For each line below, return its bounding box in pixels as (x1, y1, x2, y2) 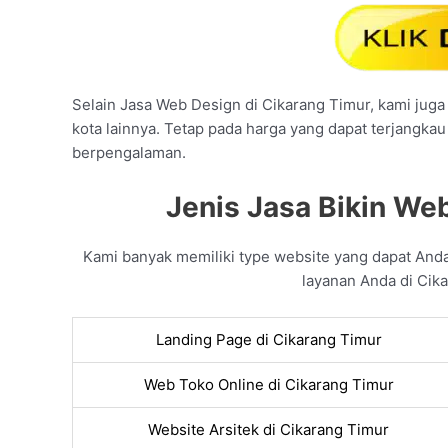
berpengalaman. (72, 143, 186, 163)
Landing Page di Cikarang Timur (155, 330, 382, 350)
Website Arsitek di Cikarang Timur (148, 420, 389, 440)
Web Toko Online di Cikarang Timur (143, 375, 394, 395)
